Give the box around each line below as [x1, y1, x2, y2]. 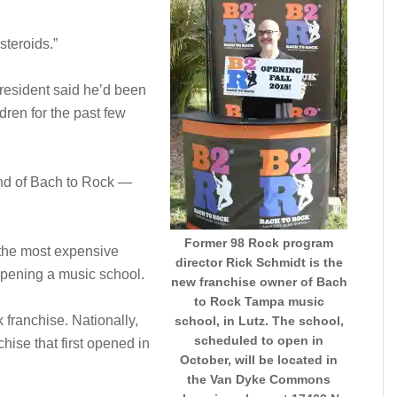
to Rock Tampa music [193, 294, 324, 308]
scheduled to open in [194, 333, 323, 347]
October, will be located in [180, 353, 338, 367]
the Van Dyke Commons [187, 372, 331, 386]
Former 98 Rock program [184, 236, 333, 250]
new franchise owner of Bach [170, 275, 347, 289]
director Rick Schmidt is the [175, 255, 343, 269]
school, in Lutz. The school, [174, 314, 344, 328]
